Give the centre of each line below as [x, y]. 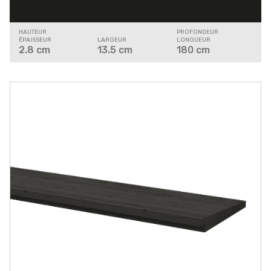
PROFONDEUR [197, 32]
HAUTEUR [33, 32]
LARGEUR [112, 40]
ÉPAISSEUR [35, 40]
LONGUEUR [193, 40]
